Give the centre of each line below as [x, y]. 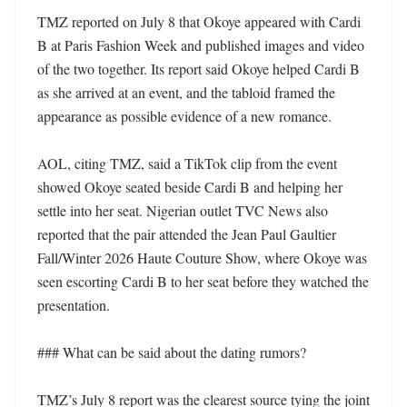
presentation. [75, 305]
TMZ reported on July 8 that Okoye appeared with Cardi [199, 21]
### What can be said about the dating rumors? [172, 352]
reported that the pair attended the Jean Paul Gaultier [187, 234]
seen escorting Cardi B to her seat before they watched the [203, 281]
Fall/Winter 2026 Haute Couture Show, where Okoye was [202, 258]
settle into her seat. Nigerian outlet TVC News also [183, 210]
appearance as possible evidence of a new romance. [186, 116]
